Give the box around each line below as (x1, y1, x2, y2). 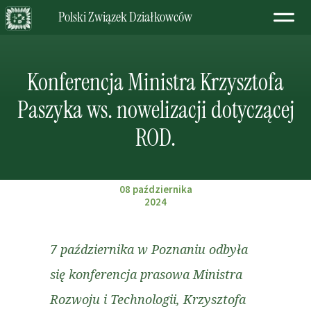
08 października (119, 183, 192, 197)
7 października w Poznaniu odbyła (50, 241, 248, 258)
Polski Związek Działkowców (58, 8, 192, 26)
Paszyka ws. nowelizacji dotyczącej (17, 94, 294, 126)
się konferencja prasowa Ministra (50, 266, 242, 283)
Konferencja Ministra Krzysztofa (27, 67, 284, 98)
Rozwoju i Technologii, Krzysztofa (50, 291, 246, 308)
